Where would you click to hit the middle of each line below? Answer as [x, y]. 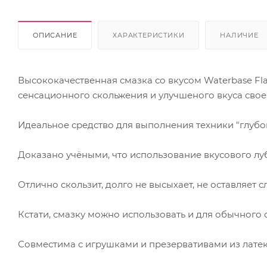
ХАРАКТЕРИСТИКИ [149, 35]
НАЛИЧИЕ [239, 35]
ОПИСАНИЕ [55, 35]
